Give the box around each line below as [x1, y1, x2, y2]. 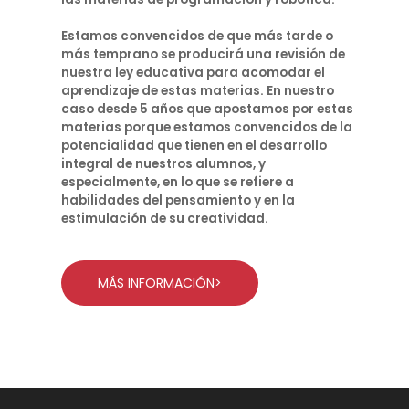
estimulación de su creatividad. [61, 210, 269, 227]
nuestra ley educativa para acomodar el [61, 64, 326, 81]
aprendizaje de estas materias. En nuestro [61, 82, 335, 100]
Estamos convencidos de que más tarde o [61, 27, 334, 45]
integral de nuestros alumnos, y [61, 155, 267, 173]
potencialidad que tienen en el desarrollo [61, 137, 328, 154]
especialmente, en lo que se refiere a [61, 173, 295, 191]
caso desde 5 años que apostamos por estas [61, 100, 354, 118]
